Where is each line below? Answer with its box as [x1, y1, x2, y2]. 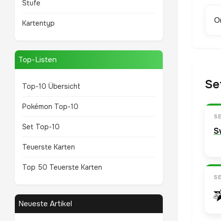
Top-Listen [18, 55, 57, 65]
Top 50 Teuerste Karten [22, 163, 102, 172]
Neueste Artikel [18, 199, 72, 209]
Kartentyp [22, 19, 55, 28]
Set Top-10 [22, 122, 60, 131]
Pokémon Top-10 [22, 102, 78, 111]
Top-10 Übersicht [22, 82, 80, 91]
